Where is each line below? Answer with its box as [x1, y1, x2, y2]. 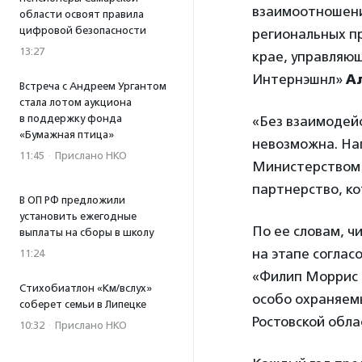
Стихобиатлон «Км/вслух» [19, 282, 152, 294]
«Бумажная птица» [19, 128, 114, 141]
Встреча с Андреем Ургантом [19, 80, 166, 92]
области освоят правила [19, 8, 144, 20]
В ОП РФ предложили [19, 194, 125, 206]
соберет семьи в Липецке [19, 298, 146, 310]
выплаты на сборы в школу [19, 226, 154, 238]
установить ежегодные [19, 210, 137, 222]
